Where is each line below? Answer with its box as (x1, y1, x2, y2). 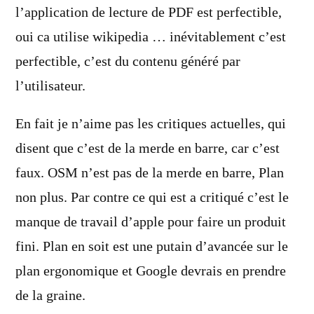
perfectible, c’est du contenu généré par (15, 53, 240, 70)
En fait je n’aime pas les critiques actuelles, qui (15, 116, 286, 133)
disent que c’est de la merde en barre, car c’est (15, 140, 280, 158)
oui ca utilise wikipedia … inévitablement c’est (15, 28, 286, 46)
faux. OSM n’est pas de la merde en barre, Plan (15, 165, 284, 182)
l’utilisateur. (15, 77, 86, 95)
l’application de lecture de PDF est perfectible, (15, 4, 282, 21)
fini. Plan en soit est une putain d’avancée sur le (15, 238, 288, 256)
